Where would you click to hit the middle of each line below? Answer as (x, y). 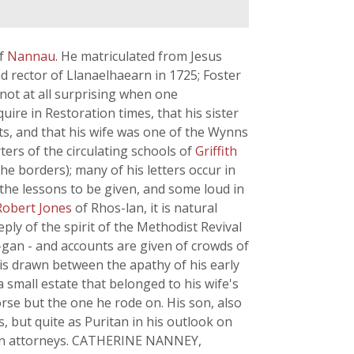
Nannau (31, 56)
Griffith (216, 151)
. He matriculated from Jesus (139, 56)
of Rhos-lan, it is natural (146, 208)
